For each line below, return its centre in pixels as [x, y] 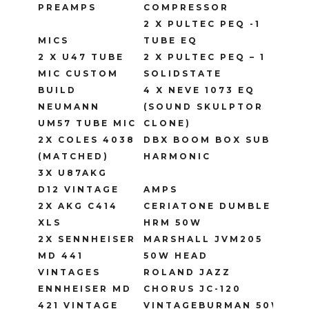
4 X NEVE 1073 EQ [199, 90]
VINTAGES [69, 272]
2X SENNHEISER [87, 239]
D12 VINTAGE [79, 190]
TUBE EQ [171, 41]
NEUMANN [69, 107]
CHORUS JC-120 [192, 289]
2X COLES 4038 [87, 140]
